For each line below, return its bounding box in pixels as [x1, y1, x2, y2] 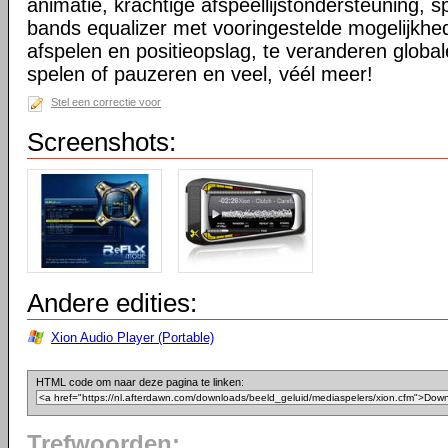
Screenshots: [27, 127, 176, 157]
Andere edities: [27, 288, 197, 318]
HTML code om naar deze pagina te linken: [36, 376, 244, 388]
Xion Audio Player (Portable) [51, 330, 214, 345]
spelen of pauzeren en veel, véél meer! [27, 63, 373, 85]
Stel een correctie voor [51, 96, 161, 108]
